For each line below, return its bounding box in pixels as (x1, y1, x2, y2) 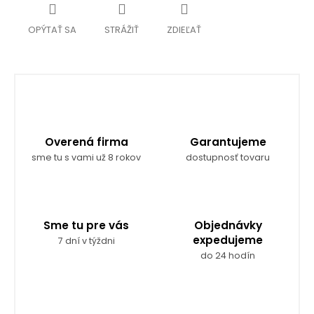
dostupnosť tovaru (186, 151, 270, 163)
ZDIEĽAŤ (167, 22, 201, 36)
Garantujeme (189, 134, 266, 149)
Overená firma (44, 134, 128, 149)
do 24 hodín (200, 249, 255, 261)
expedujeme (193, 232, 263, 247)
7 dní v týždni (57, 234, 115, 247)
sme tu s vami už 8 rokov (32, 151, 141, 163)
